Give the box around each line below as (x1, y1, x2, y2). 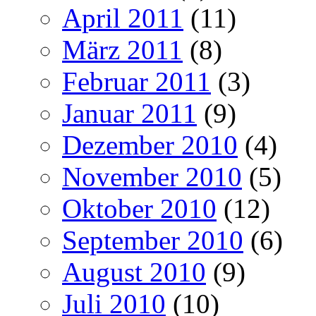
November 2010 (62, 161, 242, 192)
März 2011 (62, 34, 183, 65)
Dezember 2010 (62, 129, 238, 160)
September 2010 (62, 224, 243, 255)
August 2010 (62, 256, 206, 287)
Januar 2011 (62, 97, 197, 128)
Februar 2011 (62, 66, 211, 97)
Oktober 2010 (62, 193, 217, 224)
